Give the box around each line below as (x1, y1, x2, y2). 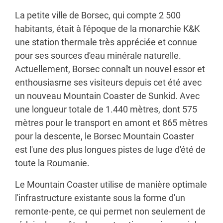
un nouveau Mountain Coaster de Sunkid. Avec (15, 90, 200, 101)
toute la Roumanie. (15, 157, 90, 168)
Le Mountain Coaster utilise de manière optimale (15, 179, 207, 190)
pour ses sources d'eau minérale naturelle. (15, 50, 181, 61)
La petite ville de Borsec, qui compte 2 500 (15, 9, 181, 20)
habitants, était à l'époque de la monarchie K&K (15, 23, 200, 34)
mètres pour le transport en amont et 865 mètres (15, 117, 208, 128)
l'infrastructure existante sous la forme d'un (15, 192, 185, 203)
